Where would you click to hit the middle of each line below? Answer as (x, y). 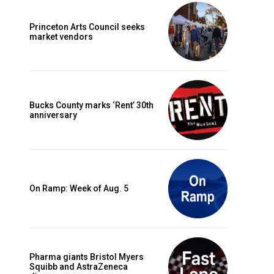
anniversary (53, 115)
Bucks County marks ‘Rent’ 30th (91, 106)
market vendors (61, 36)
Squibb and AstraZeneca (79, 267)
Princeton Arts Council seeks (87, 27)
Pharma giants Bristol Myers (87, 257)
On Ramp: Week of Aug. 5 (79, 189)
